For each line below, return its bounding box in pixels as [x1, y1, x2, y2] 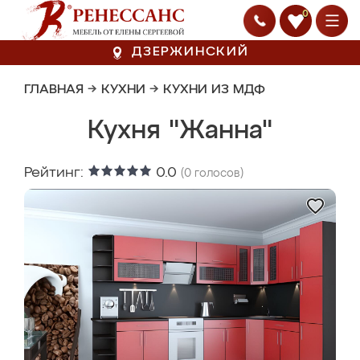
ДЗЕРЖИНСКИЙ [132, 46, 249, 59]
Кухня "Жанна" [88, 118, 272, 144]
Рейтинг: [24, 166, 88, 180]
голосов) [191, 168, 243, 179]
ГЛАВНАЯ [24, 84, 84, 96]
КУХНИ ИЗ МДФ [163, 84, 265, 96]
